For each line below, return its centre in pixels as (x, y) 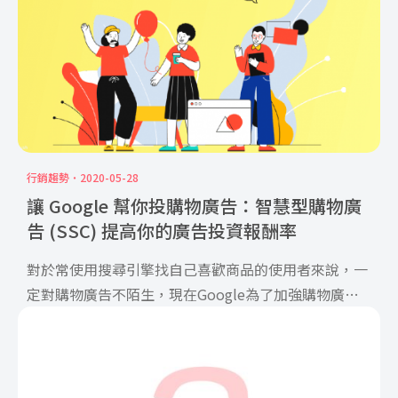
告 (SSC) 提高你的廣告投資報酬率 (162, 231)
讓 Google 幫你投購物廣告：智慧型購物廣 (194, 206)
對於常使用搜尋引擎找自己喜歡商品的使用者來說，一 (197, 269)
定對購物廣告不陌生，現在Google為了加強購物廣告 (193, 294)
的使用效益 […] (76, 319)
